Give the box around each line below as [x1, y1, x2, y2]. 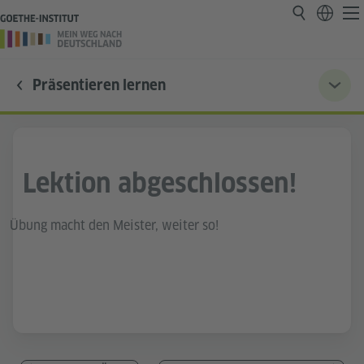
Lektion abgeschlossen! [23, 168, 297, 199]
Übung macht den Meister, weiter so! [10, 217, 219, 235]
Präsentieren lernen [32, 76, 166, 93]
